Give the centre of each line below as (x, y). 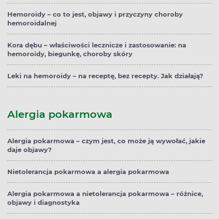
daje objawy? (30, 150)
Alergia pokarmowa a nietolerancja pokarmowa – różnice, (105, 194)
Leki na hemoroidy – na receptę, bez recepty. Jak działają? (105, 76)
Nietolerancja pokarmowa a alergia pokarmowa (88, 172)
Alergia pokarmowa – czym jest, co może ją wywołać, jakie (106, 141)
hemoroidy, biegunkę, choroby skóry (70, 54)
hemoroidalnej (32, 23)
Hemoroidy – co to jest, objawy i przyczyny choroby (95, 14)
